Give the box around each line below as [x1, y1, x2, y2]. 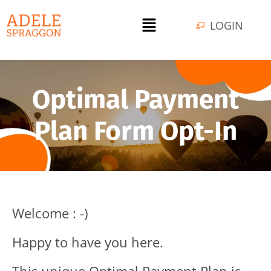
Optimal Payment [32, 83, 239, 116]
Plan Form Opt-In [34, 115, 237, 148]
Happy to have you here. [12, 233, 163, 252]
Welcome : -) [12, 204, 88, 223]
